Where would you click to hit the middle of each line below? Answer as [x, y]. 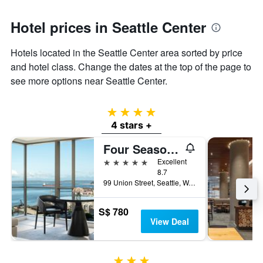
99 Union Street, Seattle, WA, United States [192, 183]
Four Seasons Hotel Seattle [173, 149]
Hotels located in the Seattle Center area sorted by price [127, 53]
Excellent [172, 161]
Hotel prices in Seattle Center [108, 27]
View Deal [169, 222]
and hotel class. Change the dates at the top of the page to [131, 67]
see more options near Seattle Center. [89, 81]
